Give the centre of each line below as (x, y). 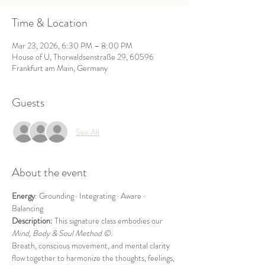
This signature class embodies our (109, 221)
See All (88, 132)
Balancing (28, 208)
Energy (23, 196)
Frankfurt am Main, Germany (60, 68)
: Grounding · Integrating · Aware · (91, 196)
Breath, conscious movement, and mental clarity (92, 245)
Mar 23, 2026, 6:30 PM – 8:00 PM (72, 46)
